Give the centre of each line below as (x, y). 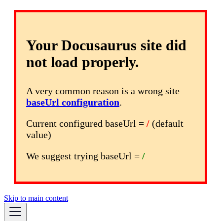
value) (39, 135)
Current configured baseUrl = (86, 123)
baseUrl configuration (73, 102)
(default (166, 123)
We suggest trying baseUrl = (84, 156)
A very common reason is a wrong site (103, 91)
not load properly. (83, 62)
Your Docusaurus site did (106, 45)
